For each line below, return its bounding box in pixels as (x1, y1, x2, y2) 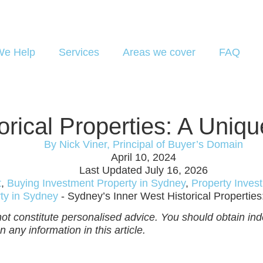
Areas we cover (122, 46, 195, 58)
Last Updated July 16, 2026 (79, 164, 208, 176)
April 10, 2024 (110, 151, 176, 163)
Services (58, 46, 99, 58)
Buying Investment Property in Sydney (7, 177, 186, 189)
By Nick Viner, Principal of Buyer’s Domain (43, 139, 243, 150)
